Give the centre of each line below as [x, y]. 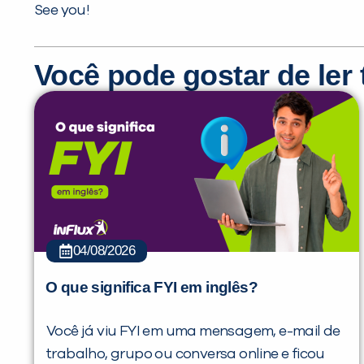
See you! [62, 10]
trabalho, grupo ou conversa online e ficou [186, 355]
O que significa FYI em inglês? [152, 287]
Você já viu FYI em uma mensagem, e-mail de [193, 332]
